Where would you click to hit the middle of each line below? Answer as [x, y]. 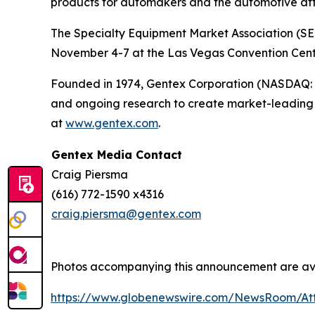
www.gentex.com [112, 123]
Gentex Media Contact [117, 155]
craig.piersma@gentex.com [126, 214]
